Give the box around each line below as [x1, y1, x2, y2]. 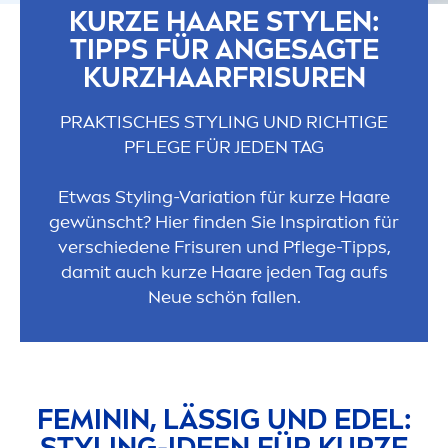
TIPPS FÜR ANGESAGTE [69, 33, 379, 67]
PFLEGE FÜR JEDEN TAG [124, 136, 324, 159]
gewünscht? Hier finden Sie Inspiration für [49, 211, 399, 234]
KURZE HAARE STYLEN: [68, 5, 380, 39]
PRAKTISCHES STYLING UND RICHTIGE [60, 111, 388, 134]
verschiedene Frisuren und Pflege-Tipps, [57, 236, 391, 259]
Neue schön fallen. [147, 286, 301, 309]
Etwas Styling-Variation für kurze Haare [58, 186, 390, 209]
